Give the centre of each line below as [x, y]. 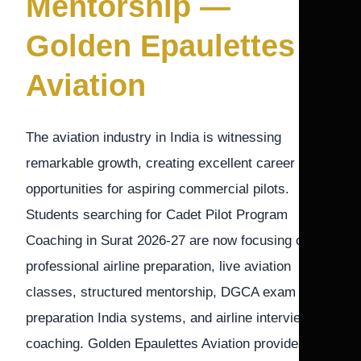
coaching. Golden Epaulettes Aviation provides [166, 344]
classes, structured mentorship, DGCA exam [161, 292]
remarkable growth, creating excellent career [160, 163]
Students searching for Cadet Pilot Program [157, 215]
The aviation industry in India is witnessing [154, 137]
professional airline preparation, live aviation [158, 266]
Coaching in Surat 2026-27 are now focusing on [168, 241]
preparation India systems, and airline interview [168, 318]
